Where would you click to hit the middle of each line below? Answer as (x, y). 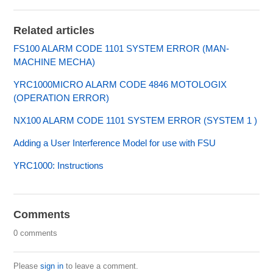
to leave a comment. (101, 266)
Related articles (54, 31)
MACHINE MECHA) (55, 62)
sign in (52, 266)
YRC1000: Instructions (59, 166)
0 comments (36, 233)
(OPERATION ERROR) (62, 98)
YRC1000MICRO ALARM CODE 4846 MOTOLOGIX (120, 85)
